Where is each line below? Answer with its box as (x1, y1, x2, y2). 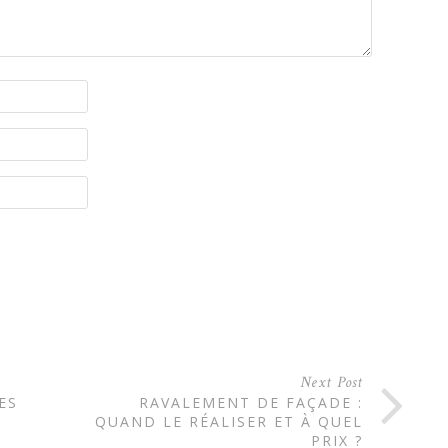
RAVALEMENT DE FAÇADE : (139, 392, 363, 412)
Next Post (300, 371, 363, 393)
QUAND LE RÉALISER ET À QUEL (95, 411, 363, 431)
